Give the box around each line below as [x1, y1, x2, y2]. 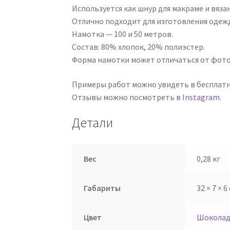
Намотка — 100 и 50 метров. [72, 28, 174, 39]
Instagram [182, 91, 220, 102]
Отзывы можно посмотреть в [72, 91, 183, 102]
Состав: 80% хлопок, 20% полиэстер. [72, 41, 205, 52]
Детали [72, 114, 113, 131]
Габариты [83, 183, 121, 194]
